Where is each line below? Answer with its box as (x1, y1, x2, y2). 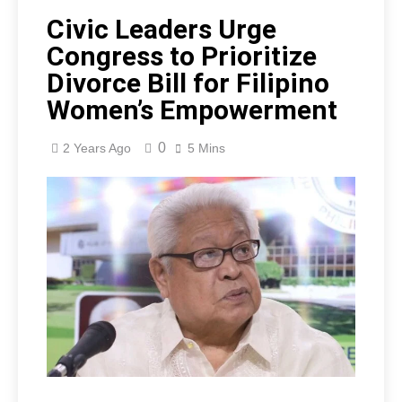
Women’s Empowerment (47, 94, 337, 127)
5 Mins (188, 141, 225, 156)
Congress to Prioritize (47, 40, 317, 73)
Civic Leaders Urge (47, 13, 276, 46)
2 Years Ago (63, 141, 131, 156)
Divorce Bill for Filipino (47, 67, 329, 100)
